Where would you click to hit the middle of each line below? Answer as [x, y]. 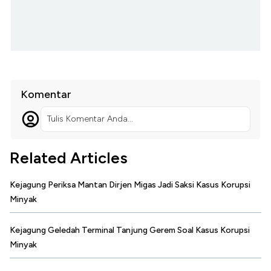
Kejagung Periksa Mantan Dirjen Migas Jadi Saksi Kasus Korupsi [130, 184]
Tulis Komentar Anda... [90, 119]
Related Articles [69, 158]
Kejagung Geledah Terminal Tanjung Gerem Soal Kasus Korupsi [130, 230]
